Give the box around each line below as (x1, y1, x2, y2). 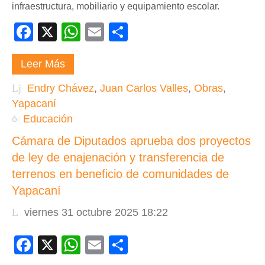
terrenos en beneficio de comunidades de (12, 167, 229, 180)
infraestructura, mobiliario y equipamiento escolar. (12, 1, 219, 11)
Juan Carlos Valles (100, 82, 188, 94)
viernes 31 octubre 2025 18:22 (24, 206, 168, 218)
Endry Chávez (27, 82, 94, 94)
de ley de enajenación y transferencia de (12, 151, 224, 164)
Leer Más (21, 58, 65, 70)
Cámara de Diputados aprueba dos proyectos (12, 134, 251, 147)
